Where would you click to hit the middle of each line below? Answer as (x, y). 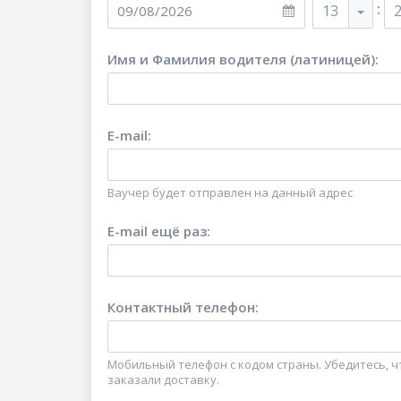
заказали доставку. (163, 380)
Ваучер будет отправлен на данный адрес (230, 193)
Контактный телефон (181, 307)
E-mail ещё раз (157, 231)
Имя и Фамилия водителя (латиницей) (241, 60)
